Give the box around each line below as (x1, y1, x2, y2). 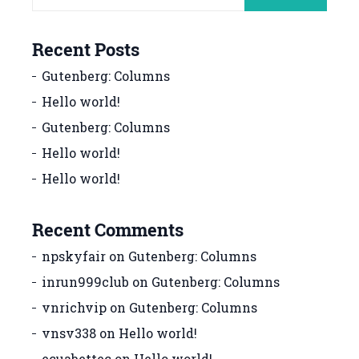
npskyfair (42, 248, 106, 265)
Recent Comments (32, 218, 184, 243)
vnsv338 (42, 325, 96, 342)
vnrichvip (42, 299, 107, 317)
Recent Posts (32, 38, 139, 63)
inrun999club (42, 273, 129, 291)
